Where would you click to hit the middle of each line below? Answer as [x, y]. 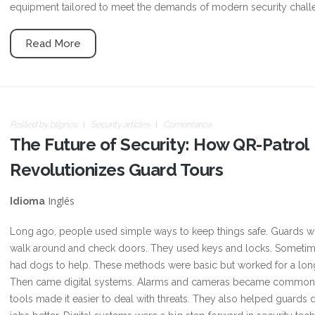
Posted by [30, 124]
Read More [53, 44]
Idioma [27, 201]
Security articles [120, 124]
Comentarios [187, 124]
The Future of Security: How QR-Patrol [159, 144]
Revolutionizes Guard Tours [116, 170]
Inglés [60, 201]
